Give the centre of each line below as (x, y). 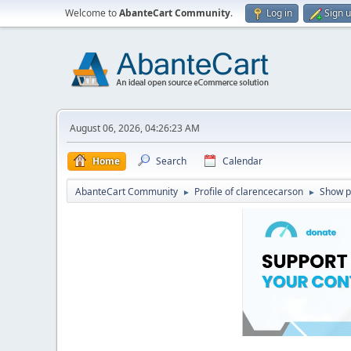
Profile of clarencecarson (249, 192)
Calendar (242, 161)
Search (171, 161)
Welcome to (92, 13)
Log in (279, 13)
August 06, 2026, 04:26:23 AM (135, 128)
